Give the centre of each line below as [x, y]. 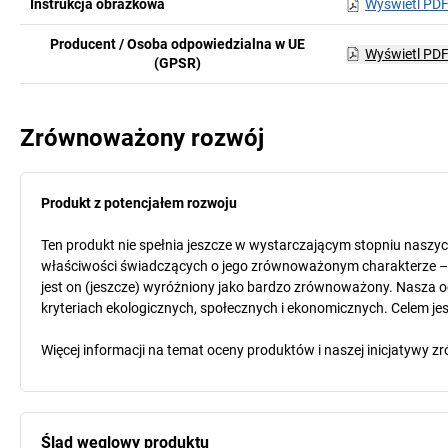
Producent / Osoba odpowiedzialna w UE [178, 44]
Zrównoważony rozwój [142, 138]
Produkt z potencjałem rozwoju [139, 203]
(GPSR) [178, 63]
